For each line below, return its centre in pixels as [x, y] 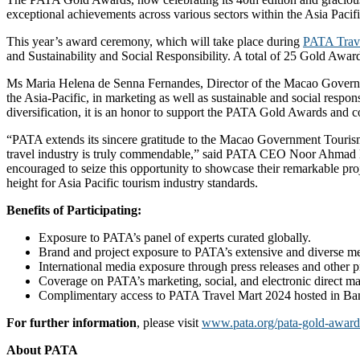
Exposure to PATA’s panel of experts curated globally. [175, 237]
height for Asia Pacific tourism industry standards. [132, 182]
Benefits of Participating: [74, 210]
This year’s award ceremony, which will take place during [155, 41]
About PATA [42, 350]
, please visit [169, 322]
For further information [72, 322]
